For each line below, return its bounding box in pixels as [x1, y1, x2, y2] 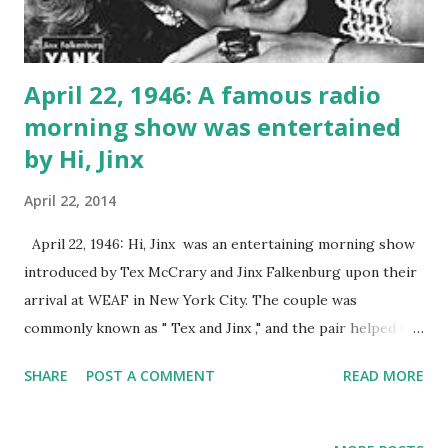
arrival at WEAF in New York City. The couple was [24, 290, 357, 309]
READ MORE [343, 365, 424, 385]
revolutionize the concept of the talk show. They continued [24, 346, 423, 365]
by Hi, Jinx [24, 141, 144, 175]
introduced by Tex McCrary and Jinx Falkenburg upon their [24, 262, 417, 281]
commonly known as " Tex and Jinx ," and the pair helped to [24, 318, 415, 337]
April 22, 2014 [24, 190, 116, 210]
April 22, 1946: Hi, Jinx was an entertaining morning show [24, 234, 415, 253]
